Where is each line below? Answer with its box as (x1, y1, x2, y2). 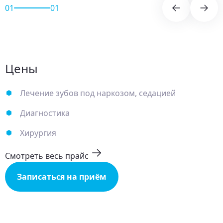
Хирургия (20, 127, 56, 139)
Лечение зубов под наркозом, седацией (20, 88, 176, 99)
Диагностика (20, 108, 70, 119)
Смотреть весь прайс (5, 150, 89, 162)
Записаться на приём (17, 171, 107, 183)
